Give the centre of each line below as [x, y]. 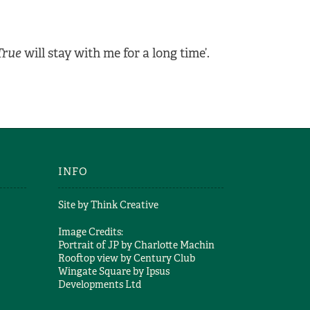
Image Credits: [90, 232]
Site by [74, 205]
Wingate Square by [102, 271]
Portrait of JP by [96, 245]
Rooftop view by [95, 258]
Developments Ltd [99, 284]
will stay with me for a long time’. [116, 53]
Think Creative [124, 205]
